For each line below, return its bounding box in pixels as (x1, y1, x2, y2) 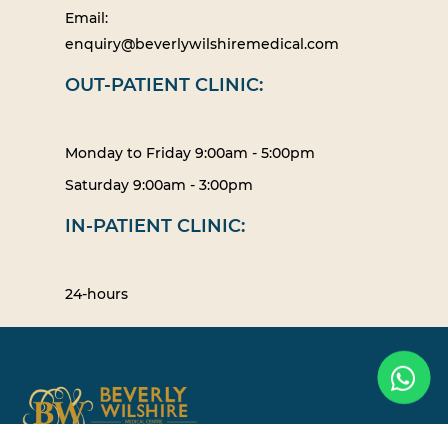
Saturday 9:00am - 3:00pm (64, 176, 253, 195)
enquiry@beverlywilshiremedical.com (64, 35, 339, 54)
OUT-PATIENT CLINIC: (64, 74, 263, 97)
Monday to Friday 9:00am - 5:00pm (64, 144, 315, 163)
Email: (64, 9, 108, 28)
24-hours (64, 285, 128, 304)
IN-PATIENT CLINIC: (64, 215, 245, 238)
